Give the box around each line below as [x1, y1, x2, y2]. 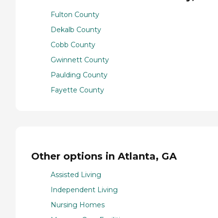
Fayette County [51, 86, 104, 95]
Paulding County [51, 71, 108, 80]
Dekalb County [51, 25, 101, 35]
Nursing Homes [51, 200, 105, 210]
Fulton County [51, 10, 99, 19]
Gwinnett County [51, 55, 109, 65]
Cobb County [51, 40, 95, 50]
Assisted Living [51, 170, 101, 180]
